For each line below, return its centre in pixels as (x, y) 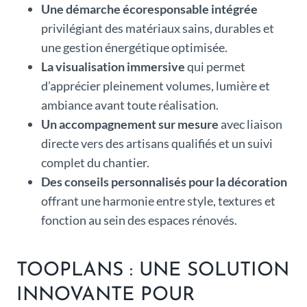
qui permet (215, 66)
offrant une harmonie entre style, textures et (158, 200)
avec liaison (250, 124)
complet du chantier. (95, 162)
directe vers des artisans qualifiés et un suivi (157, 143)
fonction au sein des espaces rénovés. (139, 220)
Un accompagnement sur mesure (130, 124)
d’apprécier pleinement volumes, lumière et (156, 85)
